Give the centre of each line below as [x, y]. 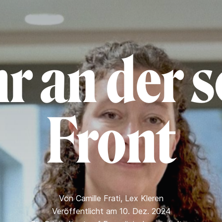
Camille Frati [98, 198]
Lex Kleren [144, 198]
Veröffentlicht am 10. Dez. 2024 [111, 211]
